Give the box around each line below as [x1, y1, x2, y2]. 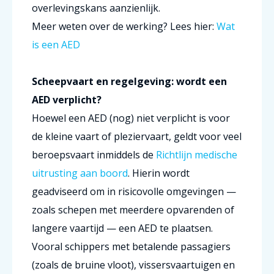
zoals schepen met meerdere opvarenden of [32, 203, 234, 217]
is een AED [32, 38, 80, 51]
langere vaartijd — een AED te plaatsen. [32, 221, 213, 235]
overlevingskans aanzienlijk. [32, 1, 160, 15]
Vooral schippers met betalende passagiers [32, 240, 231, 253]
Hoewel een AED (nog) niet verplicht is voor [32, 111, 230, 125]
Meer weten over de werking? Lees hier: [32, 20, 217, 33]
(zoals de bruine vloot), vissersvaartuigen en [32, 258, 235, 272]
